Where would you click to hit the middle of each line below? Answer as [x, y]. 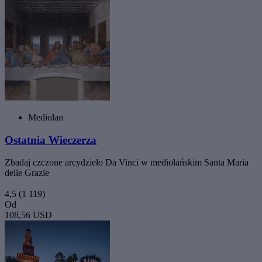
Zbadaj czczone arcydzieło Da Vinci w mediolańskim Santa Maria [127, 163]
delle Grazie [27, 173]
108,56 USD [28, 215]
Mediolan [46, 117]
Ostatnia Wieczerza [51, 140]
